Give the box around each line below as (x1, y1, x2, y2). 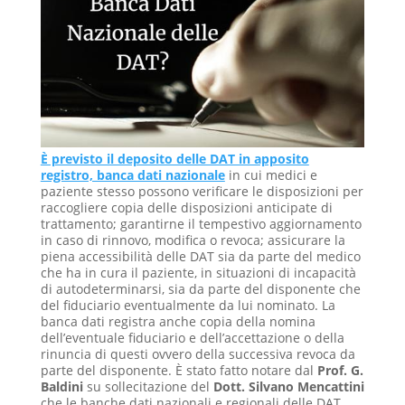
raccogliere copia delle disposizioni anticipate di (40, 199, 333, 217)
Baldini (40, 378, 87, 396)
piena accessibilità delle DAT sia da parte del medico (40, 248, 361, 266)
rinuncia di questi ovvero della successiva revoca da (40, 345, 355, 363)
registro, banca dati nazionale (40, 166, 225, 184)
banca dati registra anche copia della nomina (40, 313, 316, 331)
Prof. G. (316, 362, 363, 380)
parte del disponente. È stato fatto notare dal (40, 362, 317, 380)
